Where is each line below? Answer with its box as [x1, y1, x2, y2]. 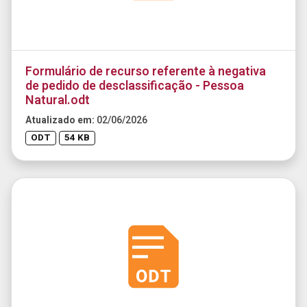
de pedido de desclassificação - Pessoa [25, 76, 244, 95]
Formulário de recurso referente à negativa [25, 62, 266, 81]
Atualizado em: [25, 112, 97, 127]
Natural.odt [25, 90, 90, 110]
